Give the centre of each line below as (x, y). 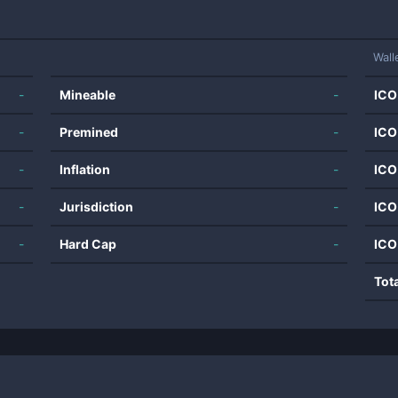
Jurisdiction (97, 207)
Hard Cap (88, 244)
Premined (89, 132)
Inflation (85, 169)
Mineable (88, 95)
